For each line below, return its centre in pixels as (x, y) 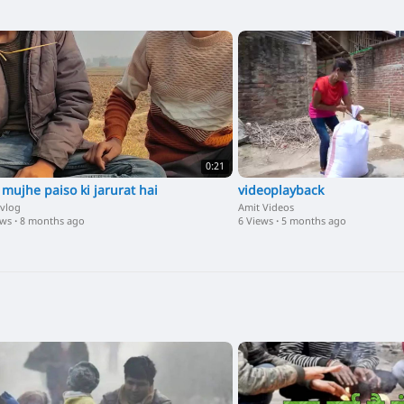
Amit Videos (266, 208)
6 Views (256, 221)
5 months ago (314, 221)
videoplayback (281, 191)
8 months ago (52, 221)
